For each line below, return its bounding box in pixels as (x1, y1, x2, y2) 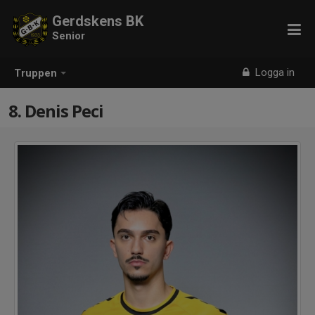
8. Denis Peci (8, 99, 103, 122)
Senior (52, 30, 85, 42)
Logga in (252, 66, 295, 79)
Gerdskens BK (52, 13, 143, 30)
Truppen (14, 67, 57, 80)
